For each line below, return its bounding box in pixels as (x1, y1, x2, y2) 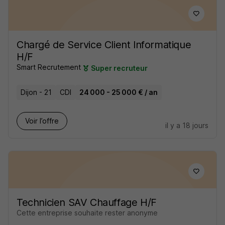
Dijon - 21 (21, 87, 52, 96)
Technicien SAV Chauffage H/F (17, 196, 157, 208)
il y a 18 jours (165, 121, 208, 130)
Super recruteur (91, 63, 148, 72)
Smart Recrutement (17, 63, 81, 72)
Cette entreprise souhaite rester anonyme (17, 208, 158, 217)
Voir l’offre (25, 116, 59, 125)
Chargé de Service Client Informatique (17, 39, 191, 51)
